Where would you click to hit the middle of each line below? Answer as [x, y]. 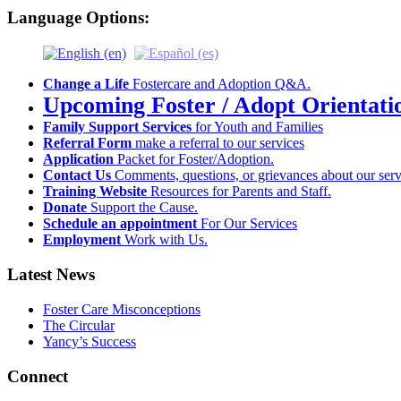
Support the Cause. [142, 208]
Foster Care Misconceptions [122, 309]
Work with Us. [164, 240]
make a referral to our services [218, 143]
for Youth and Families [257, 127]
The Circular [79, 325]
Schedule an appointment [120, 224]
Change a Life [86, 84]
